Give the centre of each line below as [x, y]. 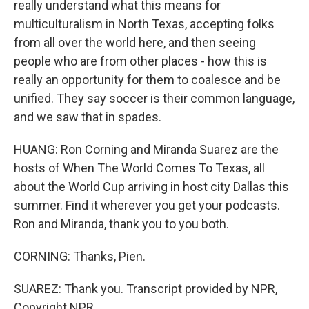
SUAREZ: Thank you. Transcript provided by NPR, [146, 289]
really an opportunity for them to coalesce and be [147, 80]
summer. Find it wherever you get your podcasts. [147, 205]
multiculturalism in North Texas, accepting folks [144, 24]
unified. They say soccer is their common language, [154, 98]
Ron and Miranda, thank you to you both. [121, 224]
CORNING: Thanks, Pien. [80, 256]
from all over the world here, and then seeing [135, 42]
